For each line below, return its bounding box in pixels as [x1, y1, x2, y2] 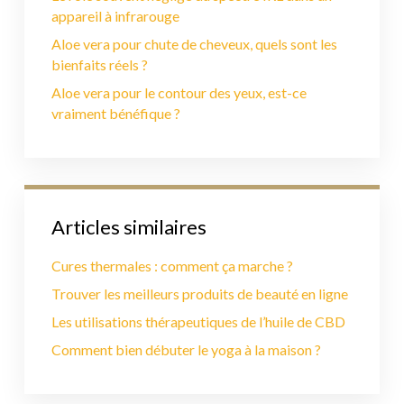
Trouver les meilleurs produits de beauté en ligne [51, 285, 348, 302]
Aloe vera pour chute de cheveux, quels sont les [51, 35, 337, 52]
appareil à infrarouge [51, 7, 179, 24]
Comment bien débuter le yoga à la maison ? [51, 341, 321, 358]
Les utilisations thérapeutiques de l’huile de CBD [51, 313, 345, 330]
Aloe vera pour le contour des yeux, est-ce [51, 84, 307, 101]
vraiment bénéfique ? [51, 105, 180, 122]
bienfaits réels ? [51, 56, 148, 73]
